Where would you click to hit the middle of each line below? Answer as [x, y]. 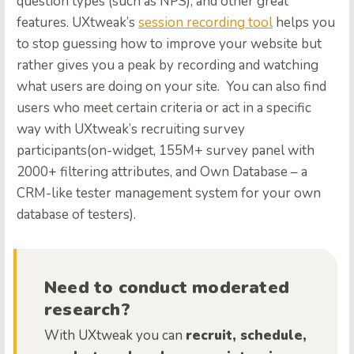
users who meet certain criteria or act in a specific [164, 108]
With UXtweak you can [115, 335]
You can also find [276, 87]
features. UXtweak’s [77, 23]
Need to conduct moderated [167, 288]
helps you [304, 23]
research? [87, 310]
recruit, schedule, [246, 335]
